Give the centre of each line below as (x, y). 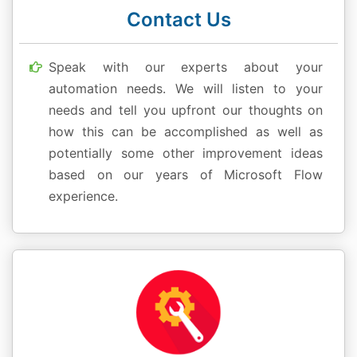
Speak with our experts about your (186, 67)
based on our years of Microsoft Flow (186, 174)
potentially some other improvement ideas (186, 153)
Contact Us (178, 20)
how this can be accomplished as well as (186, 131)
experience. (83, 196)
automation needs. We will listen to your (186, 88)
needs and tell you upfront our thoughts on (186, 110)
